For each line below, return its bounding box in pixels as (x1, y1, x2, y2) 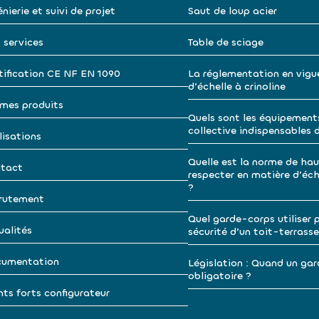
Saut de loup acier (188, 4, 277, 18)
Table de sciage (188, 36, 263, 49)
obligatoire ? (188, 269, 251, 283)
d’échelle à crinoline (188, 80, 286, 93)
